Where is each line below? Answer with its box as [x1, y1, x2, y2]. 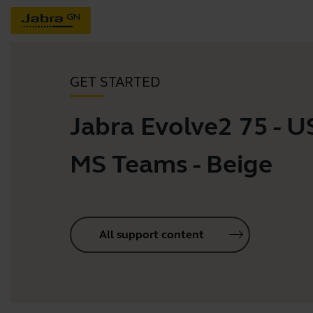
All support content [99, 228, 204, 241]
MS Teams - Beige [70, 149, 272, 180]
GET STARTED [70, 73, 160, 91]
